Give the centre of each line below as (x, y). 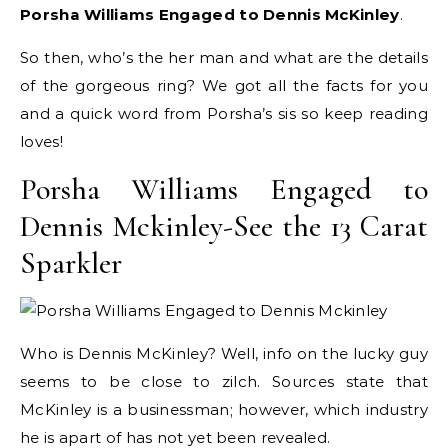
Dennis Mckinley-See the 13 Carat (224, 226)
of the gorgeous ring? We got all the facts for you (224, 85)
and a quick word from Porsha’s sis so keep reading (224, 113)
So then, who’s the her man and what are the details (224, 57)
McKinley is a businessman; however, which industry (224, 409)
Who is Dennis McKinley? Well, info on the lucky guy (224, 353)
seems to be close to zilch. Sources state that (224, 381)
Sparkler (71, 263)
